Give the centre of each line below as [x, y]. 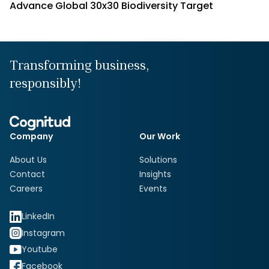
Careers [26, 189]
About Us [28, 160]
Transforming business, [80, 65]
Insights [155, 174]
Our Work [160, 136]
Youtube [40, 249]
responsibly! [45, 83]
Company [31, 136]
